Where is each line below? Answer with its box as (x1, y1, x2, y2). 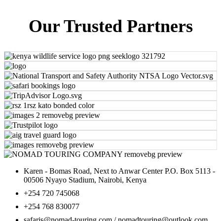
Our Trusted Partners (28, 16, 193, 36)
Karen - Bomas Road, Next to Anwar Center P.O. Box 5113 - (24, 166, 215, 175)
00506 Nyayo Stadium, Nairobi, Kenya (24, 175, 147, 184)
